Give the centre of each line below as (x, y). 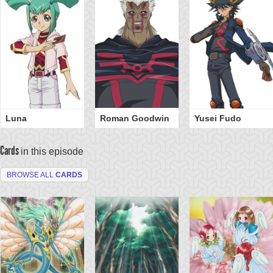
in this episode (52, 151)
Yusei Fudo (218, 119)
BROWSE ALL (31, 175)
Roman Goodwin (134, 119)
